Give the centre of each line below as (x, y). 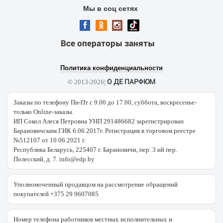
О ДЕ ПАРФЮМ (131, 82)
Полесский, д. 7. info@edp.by (54, 159)
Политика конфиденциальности (111, 68)
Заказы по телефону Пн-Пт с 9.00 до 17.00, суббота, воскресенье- (105, 102)
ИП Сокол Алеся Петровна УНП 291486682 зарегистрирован (99, 121)
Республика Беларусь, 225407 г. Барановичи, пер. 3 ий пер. (95, 150)
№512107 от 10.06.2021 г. (50, 140)
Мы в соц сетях (110, 8)
